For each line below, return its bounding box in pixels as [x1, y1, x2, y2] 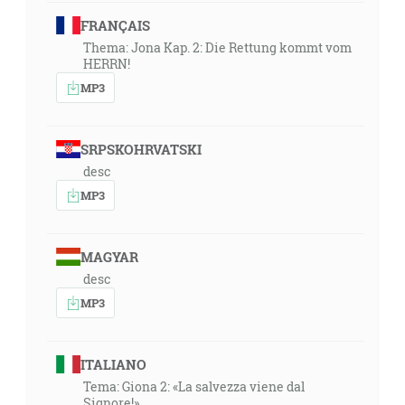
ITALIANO [80, 355, 146, 373]
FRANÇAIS [80, 16, 150, 34]
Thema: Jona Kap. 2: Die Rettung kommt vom [83, 39, 352, 56]
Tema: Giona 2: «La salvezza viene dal [83, 378, 305, 395]
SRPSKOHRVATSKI [80, 140, 202, 158]
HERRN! [83, 55, 130, 72]
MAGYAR [80, 248, 138, 266]
